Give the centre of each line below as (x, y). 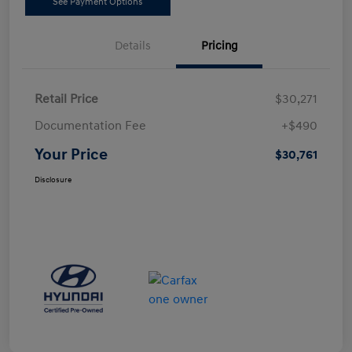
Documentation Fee (90, 126)
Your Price (71, 155)
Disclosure (53, 180)
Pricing (219, 46)
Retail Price (66, 99)
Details (133, 46)
